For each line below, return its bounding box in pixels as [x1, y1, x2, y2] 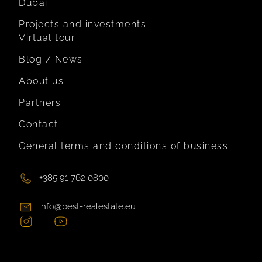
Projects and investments [19, 18, 146, 30]
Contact [19, 118, 58, 130]
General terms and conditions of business [19, 140, 228, 151]
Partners [19, 96, 61, 108]
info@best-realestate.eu [39, 201, 136, 212]
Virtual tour [19, 32, 75, 43]
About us [19, 75, 64, 87]
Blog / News [19, 53, 83, 65]
